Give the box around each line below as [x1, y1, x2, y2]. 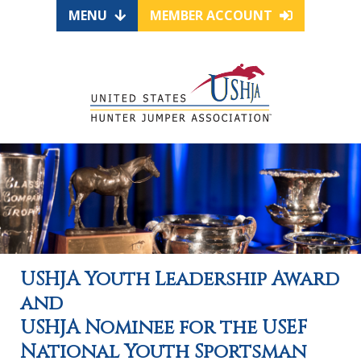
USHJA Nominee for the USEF [20, 315, 308, 342]
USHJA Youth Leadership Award [20, 267, 339, 293]
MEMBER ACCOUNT [150, 6, 276, 24]
